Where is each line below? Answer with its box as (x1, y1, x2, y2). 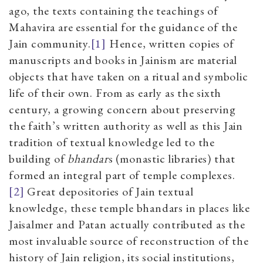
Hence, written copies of (106, 35, 234, 51)
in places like (186, 200, 250, 215)
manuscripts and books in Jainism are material (9, 52, 238, 68)
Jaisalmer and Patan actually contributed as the (9, 216, 245, 232)
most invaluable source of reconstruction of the (9, 232, 249, 248)
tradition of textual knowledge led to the (9, 134, 215, 150)
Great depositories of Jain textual (24, 183, 194, 199)
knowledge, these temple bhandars (9, 200, 183, 215)
